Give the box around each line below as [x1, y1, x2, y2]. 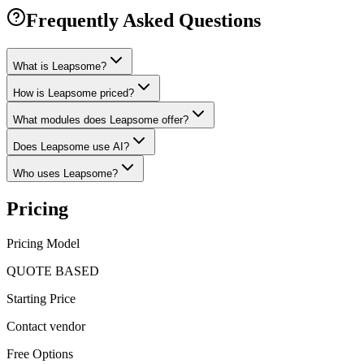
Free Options [6, 347, 73, 362]
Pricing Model [6, 236, 80, 251]
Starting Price [6, 292, 76, 306]
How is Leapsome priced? [13, 87, 134, 100]
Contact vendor [6, 319, 85, 334]
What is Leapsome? [13, 60, 106, 73]
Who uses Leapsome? [13, 167, 118, 180]
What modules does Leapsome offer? [13, 114, 188, 127]
